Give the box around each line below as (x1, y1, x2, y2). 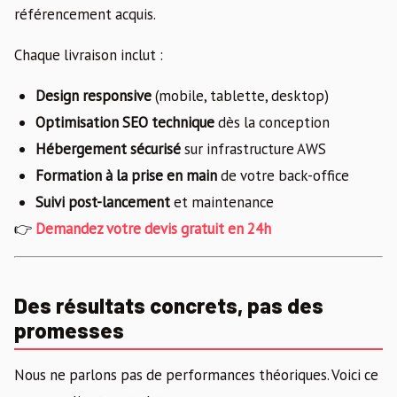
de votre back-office (217, 166, 349, 186)
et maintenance (170, 192, 274, 213)
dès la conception (214, 113, 330, 133)
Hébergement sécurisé (35, 139, 181, 160)
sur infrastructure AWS (181, 139, 326, 160)
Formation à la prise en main (35, 166, 217, 186)
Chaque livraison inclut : (14, 45, 163, 66)
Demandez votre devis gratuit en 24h (35, 219, 271, 239)
